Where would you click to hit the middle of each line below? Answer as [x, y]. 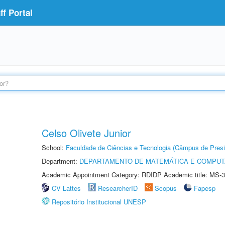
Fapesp [205, 188]
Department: [61, 161]
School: [54, 147]
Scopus [166, 188]
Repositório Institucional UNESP [99, 202]
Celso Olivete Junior [86, 133]
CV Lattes [66, 188]
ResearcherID [119, 188]
